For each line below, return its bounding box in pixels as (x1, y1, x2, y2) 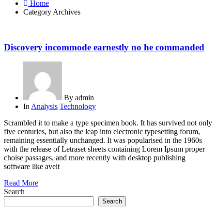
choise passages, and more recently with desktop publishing (4, 154, 186, 162)
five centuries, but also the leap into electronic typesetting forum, (4, 127, 200, 136)
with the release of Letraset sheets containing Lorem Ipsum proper (4, 145, 205, 154)
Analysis (31, 102, 58, 111)
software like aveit (4, 162, 60, 171)
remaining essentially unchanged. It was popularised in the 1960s (4, 136, 202, 145)
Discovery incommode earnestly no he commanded (4, 42, 204, 52)
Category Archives (23, 7, 80, 16)
